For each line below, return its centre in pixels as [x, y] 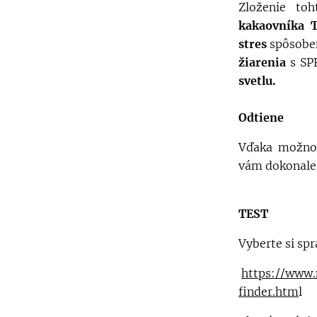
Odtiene [261, 117]
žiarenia [262, 62]
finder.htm [269, 291]
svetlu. [257, 80]
